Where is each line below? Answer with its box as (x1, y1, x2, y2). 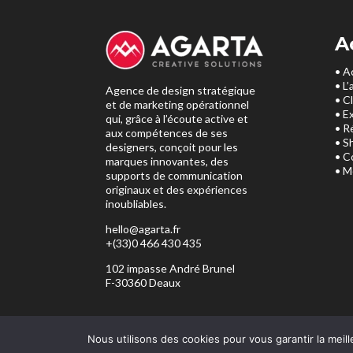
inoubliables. (106, 196, 167, 210)
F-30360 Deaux (106, 275, 181, 289)
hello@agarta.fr (106, 221, 181, 236)
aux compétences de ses (106, 125, 229, 139)
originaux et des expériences (106, 182, 248, 196)
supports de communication (106, 168, 243, 182)
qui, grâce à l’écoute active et (106, 111, 249, 125)
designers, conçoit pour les (106, 139, 239, 154)
